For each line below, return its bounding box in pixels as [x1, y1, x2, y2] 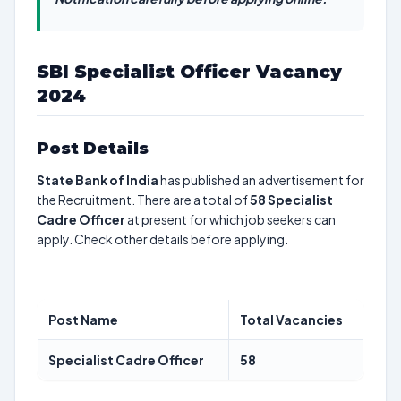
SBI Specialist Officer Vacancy [37, 61, 342, 82]
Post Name [48, 311, 118, 328]
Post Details [37, 139, 149, 158]
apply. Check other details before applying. [37, 231, 288, 247]
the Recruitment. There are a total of [37, 192, 250, 208]
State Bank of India [37, 172, 158, 188]
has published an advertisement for [158, 172, 364, 188]
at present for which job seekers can [125, 211, 336, 227]
